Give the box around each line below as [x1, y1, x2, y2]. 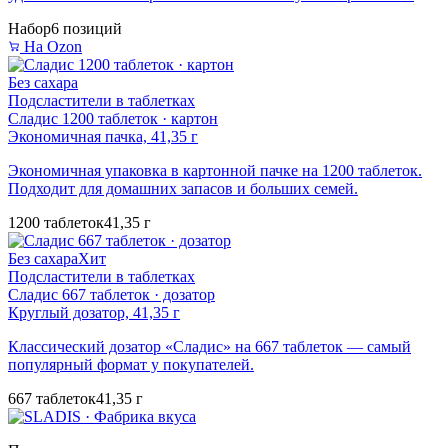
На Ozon [20, 38, 82, 56]
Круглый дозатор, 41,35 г [8, 304, 180, 322]
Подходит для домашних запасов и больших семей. [8, 180, 358, 198]
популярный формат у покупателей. [8, 356, 254, 374]
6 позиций [51, 20, 122, 38]
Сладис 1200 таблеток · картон [8, 110, 218, 128]
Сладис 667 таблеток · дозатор [8, 286, 215, 304]
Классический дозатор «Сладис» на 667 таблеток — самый [8, 338, 411, 356]
